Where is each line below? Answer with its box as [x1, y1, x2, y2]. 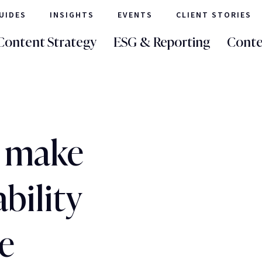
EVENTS [118, 9, 153, 20]
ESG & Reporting [113, 33, 210, 50]
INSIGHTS [50, 9, 94, 20]
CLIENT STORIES [176, 9, 251, 20]
